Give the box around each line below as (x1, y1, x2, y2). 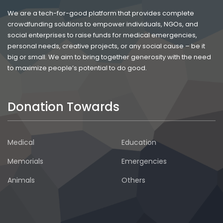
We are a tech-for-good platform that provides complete (7, 8, 194, 18)
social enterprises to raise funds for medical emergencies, (7, 30, 197, 40)
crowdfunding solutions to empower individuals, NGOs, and (7, 19, 198, 29)
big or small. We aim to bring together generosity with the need (7, 52, 211, 62)
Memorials (7, 156, 43, 166)
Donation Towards (7, 98, 119, 115)
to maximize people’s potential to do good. (7, 63, 147, 73)
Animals (7, 175, 35, 185)
